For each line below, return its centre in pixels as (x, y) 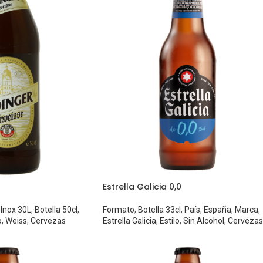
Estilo (169, 220)
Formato (118, 209)
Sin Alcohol (203, 220)
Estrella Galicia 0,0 (142, 186)
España (217, 209)
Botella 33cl (159, 209)
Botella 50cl (56, 209)
